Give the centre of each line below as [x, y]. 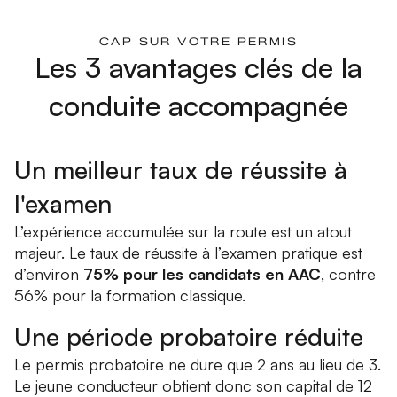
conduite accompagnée [198, 106]
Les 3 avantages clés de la [198, 68]
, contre [348, 274]
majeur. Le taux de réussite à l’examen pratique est [188, 253]
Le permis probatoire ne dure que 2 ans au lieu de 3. [198, 365]
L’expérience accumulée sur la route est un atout [183, 232]
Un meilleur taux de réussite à [181, 170]
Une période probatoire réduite [189, 337]
